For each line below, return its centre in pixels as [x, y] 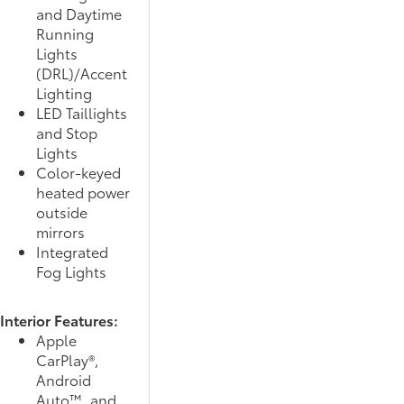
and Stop [67, 132]
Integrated [72, 251]
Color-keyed [78, 171]
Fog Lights [71, 271]
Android [64, 379]
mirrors [60, 231]
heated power [83, 191]
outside [62, 211]
